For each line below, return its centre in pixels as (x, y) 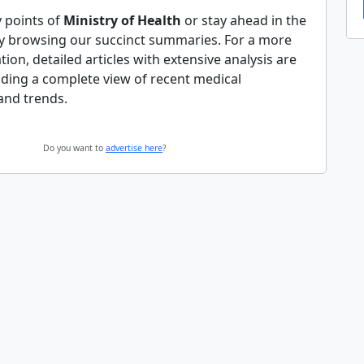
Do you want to (74, 148)
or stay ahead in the (244, 20)
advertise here (134, 148)
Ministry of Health (122, 20)
